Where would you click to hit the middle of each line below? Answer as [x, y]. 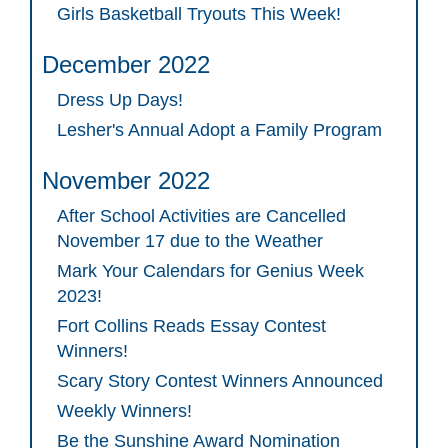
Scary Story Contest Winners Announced [220, 381]
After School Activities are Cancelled [201, 216]
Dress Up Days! [120, 100]
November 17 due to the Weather [190, 241]
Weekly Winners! [124, 411]
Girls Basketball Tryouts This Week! [199, 14]
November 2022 [126, 181]
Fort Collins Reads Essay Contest [191, 326]
